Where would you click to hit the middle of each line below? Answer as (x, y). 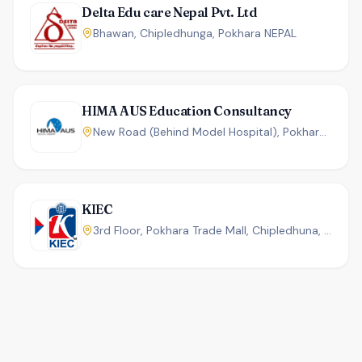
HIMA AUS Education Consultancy (187, 111)
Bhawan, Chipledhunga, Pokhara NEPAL (195, 33)
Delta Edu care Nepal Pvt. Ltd (170, 12)
